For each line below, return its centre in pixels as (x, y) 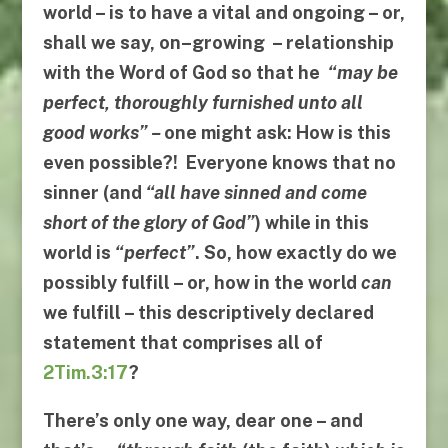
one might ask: (227, 133)
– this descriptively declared (247, 313)
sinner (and (94, 193)
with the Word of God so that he (185, 73)
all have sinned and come (260, 193)
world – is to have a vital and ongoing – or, (223, 13)
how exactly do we (316, 253)
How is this (343, 133)
